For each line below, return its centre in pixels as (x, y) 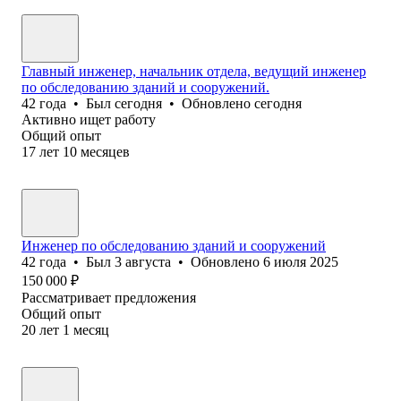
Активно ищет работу (89, 119)
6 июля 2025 (301, 261)
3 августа (143, 261)
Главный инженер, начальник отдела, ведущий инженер (194, 71)
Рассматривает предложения (109, 297)
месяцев (105, 151)
